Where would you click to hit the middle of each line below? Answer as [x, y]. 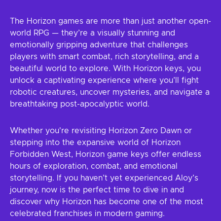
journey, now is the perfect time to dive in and [97, 190]
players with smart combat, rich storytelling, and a [104, 57]
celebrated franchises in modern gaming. [87, 214]
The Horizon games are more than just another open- [110, 21]
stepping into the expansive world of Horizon [95, 143]
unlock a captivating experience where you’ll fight [104, 80]
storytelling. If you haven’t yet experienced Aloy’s [104, 178]
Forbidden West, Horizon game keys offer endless [106, 154]
